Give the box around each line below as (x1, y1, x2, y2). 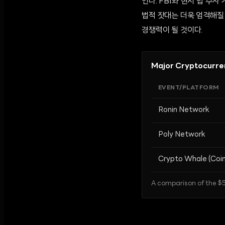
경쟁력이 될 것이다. (142, 27, 203, 35)
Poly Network (158, 131, 205, 139)
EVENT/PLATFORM (158, 85, 219, 91)
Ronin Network (158, 106, 209, 114)
